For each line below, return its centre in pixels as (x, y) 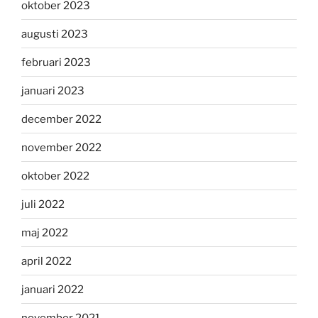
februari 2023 (56, 62)
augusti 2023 (55, 34)
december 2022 (61, 119)
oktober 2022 (55, 176)
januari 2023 (53, 91)
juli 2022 (43, 204)
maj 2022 (45, 232)
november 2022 (61, 147)
